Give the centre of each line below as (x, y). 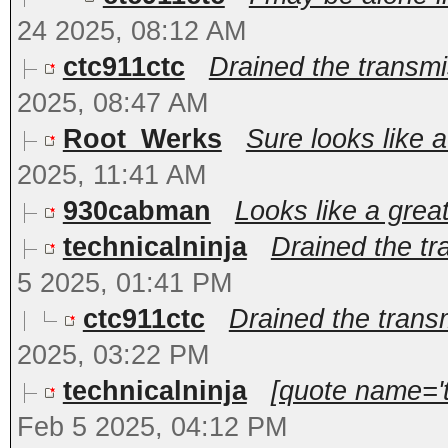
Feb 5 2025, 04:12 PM (151, 427)
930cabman (136, 211)
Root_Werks (142, 139)
